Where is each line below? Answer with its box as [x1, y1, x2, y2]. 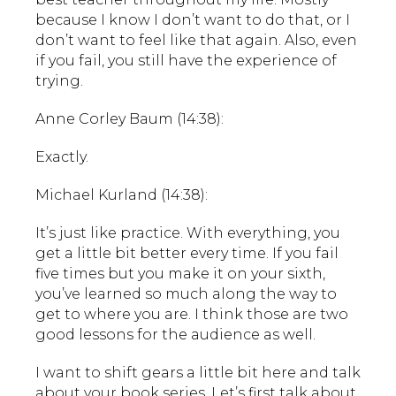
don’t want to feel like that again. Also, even [35, 31, 357, 49]
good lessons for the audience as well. [35, 325, 316, 343]
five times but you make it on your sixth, [35, 264, 325, 282]
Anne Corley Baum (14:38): [35, 110, 224, 127]
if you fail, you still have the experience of [35, 51, 337, 69]
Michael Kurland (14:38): [35, 186, 208, 203]
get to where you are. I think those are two [35, 305, 348, 323]
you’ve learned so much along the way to [35, 285, 337, 302]
